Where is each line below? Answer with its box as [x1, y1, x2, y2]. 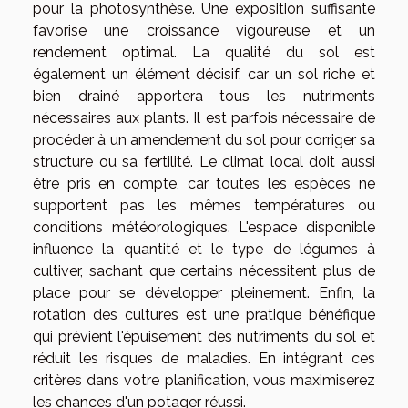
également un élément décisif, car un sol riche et [33, 66, 375, 84]
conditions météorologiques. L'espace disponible [33, 219, 375, 237]
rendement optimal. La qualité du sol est [33, 44, 375, 62]
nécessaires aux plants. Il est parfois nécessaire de [33, 109, 375, 127]
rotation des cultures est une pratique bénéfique [33, 306, 375, 324]
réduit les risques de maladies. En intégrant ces [33, 350, 375, 368]
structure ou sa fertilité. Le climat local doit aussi [33, 153, 375, 171]
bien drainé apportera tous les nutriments [33, 87, 375, 106]
